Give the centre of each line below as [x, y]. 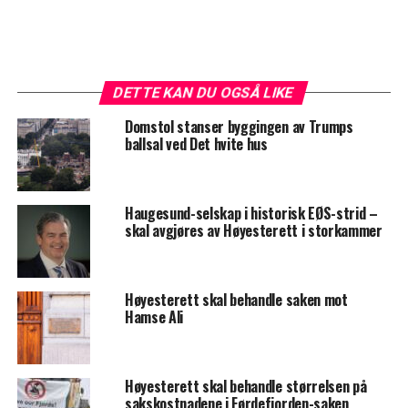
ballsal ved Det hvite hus [196, 144]
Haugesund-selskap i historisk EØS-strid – [251, 214]
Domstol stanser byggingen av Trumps [239, 127]
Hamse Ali [153, 317]
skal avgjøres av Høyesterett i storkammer [253, 231]
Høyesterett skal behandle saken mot [236, 300]
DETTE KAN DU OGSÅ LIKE [204, 93]
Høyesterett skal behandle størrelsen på [245, 387]
